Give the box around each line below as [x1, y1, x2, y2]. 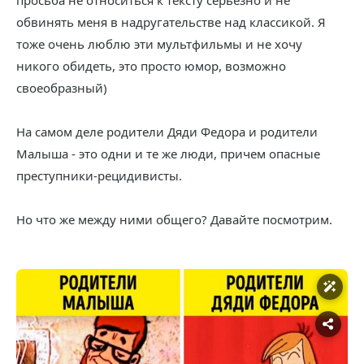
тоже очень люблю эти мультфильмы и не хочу [16, 36, 302, 52]
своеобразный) [16, 80, 107, 96]
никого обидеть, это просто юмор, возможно [16, 58, 286, 74]
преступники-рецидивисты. [16, 167, 182, 184]
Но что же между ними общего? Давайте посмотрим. [16, 211, 332, 227]
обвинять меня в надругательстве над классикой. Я [16, 14, 326, 30]
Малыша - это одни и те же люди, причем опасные [16, 145, 320, 162]
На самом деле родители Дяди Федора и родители [16, 123, 318, 140]
